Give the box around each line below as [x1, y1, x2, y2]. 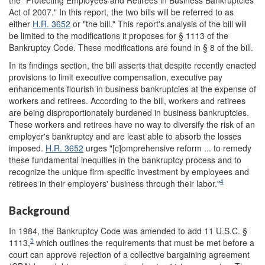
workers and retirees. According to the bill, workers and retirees [9, 95, 245, 106]
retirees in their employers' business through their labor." [9, 177, 220, 189]
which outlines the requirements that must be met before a [34, 236, 254, 248]
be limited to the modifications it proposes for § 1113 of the [9, 30, 228, 41]
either [9, 18, 33, 30]
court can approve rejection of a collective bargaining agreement [9, 248, 250, 260]
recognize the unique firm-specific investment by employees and [9, 166, 249, 177]
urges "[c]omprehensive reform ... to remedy [83, 142, 251, 154]
